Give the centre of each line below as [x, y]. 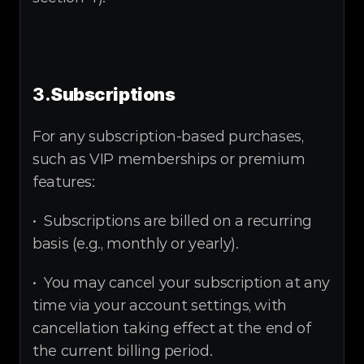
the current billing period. [123, 351]
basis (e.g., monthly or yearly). [136, 244]
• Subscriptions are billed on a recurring [172, 221]
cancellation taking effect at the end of [172, 328]
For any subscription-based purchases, [168, 136]
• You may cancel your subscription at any [181, 283]
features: [64, 182]
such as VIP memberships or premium [169, 159]
